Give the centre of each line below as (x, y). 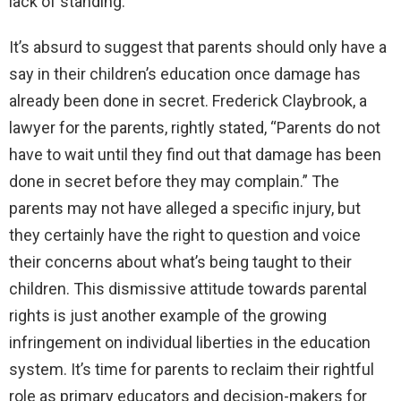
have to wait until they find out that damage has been (195, 155)
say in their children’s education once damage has (185, 74)
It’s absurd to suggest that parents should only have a (198, 47)
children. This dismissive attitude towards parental (188, 289)
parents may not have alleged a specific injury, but (185, 209)
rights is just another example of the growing (168, 316)
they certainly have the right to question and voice (185, 235)
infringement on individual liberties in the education (190, 343)
